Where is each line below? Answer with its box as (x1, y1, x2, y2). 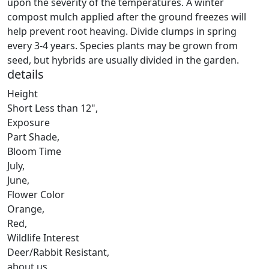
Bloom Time (7, 144, 61, 158)
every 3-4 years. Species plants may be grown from (7, 38, 238, 52)
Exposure (7, 115, 50, 129)
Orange (7, 202, 42, 216)
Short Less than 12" (7, 101, 95, 115)
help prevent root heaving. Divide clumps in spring (7, 24, 237, 38)
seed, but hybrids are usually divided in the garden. (7, 53, 239, 67)
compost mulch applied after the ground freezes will (7, 10, 246, 23)
